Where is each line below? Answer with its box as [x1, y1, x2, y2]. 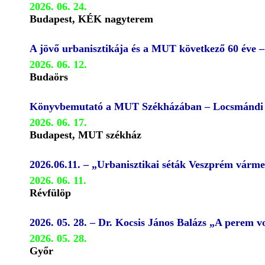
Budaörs [30, 71, 68, 83]
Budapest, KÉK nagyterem [30, 13, 153, 25]
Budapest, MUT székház [30, 129, 141, 141]
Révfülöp [30, 187, 71, 199]
